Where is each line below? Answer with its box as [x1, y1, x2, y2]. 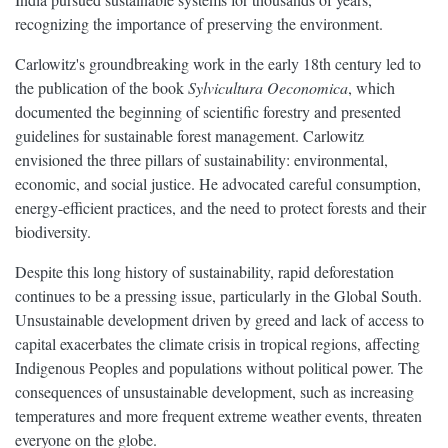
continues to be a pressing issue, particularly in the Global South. [15, 285, 422, 307]
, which [348, 77, 395, 99]
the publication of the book [15, 77, 188, 99]
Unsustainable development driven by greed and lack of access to [15, 309, 424, 331]
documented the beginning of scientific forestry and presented [15, 101, 401, 123]
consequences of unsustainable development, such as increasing [15, 381, 414, 403]
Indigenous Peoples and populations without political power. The [15, 357, 423, 379]
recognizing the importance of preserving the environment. [15, 13, 383, 35]
